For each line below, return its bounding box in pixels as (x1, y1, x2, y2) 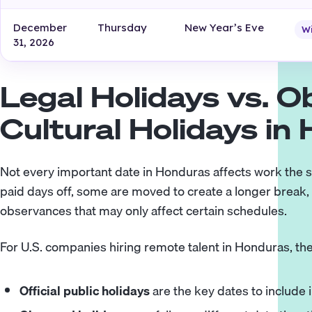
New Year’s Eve (185, 21, 265, 35)
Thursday (97, 21, 148, 35)
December (13, 21, 68, 35)
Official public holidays (19, 281, 150, 302)
